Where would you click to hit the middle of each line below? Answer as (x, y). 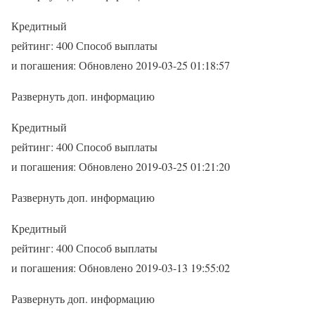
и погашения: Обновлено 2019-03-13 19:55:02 (121, 268)
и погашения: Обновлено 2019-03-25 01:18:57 (121, 65)
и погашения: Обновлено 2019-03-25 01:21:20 (121, 167)
